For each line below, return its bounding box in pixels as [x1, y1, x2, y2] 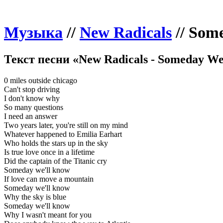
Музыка [4, 23, 63, 42]
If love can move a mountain [4, 174, 94, 183]
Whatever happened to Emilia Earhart [4, 129, 122, 138]
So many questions [4, 103, 63, 111]
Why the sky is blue [4, 192, 66, 201]
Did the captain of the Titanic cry [4, 156, 107, 165]
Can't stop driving [4, 85, 60, 94]
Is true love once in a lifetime [4, 147, 95, 156]
